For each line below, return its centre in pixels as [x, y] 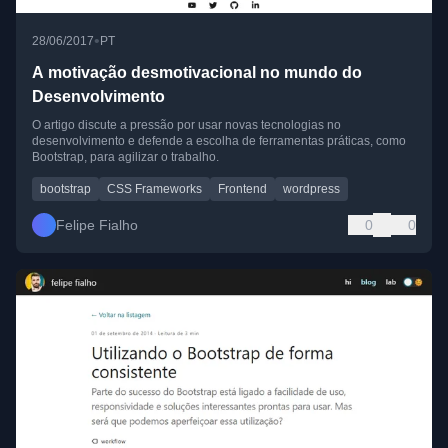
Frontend [242, 189]
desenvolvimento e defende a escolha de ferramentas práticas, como [219, 141]
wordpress [311, 189]
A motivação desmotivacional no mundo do [197, 73]
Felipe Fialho [97, 225]
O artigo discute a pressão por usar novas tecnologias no [186, 125]
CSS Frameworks [154, 189]
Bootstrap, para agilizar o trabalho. [125, 157]
